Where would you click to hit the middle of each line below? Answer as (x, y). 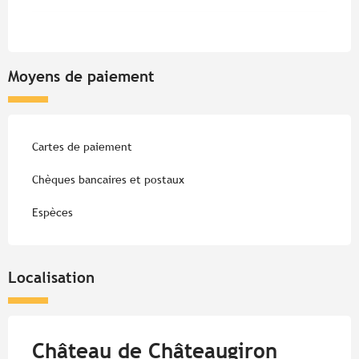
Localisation (51, 277)
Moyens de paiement (81, 76)
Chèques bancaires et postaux (108, 179)
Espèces (52, 212)
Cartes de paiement (82, 146)
